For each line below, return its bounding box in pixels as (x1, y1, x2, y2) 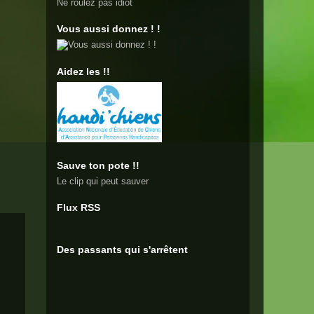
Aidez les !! (57, 66, 110, 77)
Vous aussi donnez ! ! (57, 23, 161, 34)
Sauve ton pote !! (57, 160, 139, 171)
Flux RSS (57, 202, 100, 213)
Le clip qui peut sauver (57, 176, 149, 186)
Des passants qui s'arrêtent (57, 244, 188, 255)
